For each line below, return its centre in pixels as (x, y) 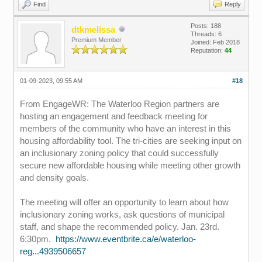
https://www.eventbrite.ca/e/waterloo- (125, 239)
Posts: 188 (206, 26)
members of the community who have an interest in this (125, 128)
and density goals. (54, 177)
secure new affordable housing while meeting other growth (130, 165)
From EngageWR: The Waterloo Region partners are (119, 104)
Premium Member (96, 40)
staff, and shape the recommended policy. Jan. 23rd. (119, 227)
